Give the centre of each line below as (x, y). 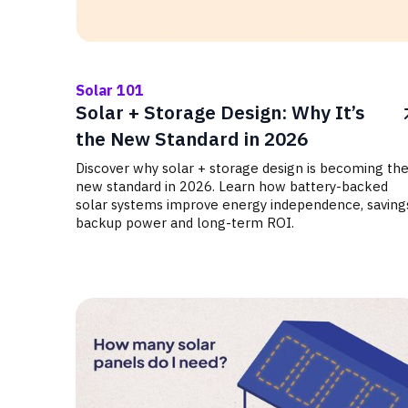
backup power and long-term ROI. (185, 223)
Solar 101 (110, 90)
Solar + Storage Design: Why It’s (220, 112)
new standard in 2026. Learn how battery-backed (232, 186)
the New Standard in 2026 (192, 139)
